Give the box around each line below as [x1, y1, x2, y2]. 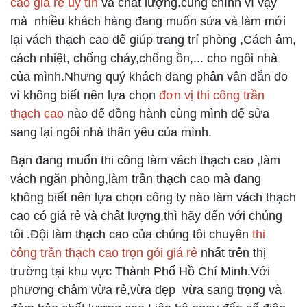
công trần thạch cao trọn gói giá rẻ [10, 245, 197, 260]
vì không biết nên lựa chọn [10, 88, 156, 102]
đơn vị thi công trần [156, 88, 265, 102]
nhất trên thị [197, 245, 266, 260]
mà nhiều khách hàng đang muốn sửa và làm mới [10, 14, 286, 28]
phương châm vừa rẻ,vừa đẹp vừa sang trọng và [10, 282, 282, 297]
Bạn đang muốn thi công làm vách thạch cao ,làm [10, 153, 280, 167]
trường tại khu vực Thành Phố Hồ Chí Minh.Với [10, 264, 270, 278]
